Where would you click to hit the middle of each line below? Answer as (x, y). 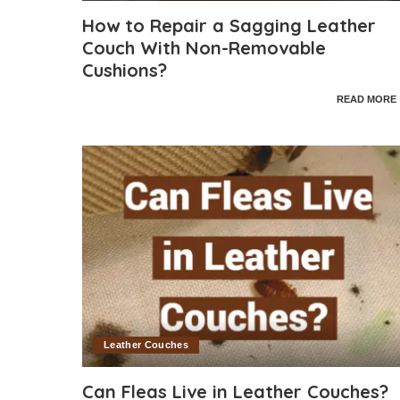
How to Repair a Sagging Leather (229, 26)
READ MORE (366, 99)
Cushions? (125, 71)
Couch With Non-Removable (204, 48)
